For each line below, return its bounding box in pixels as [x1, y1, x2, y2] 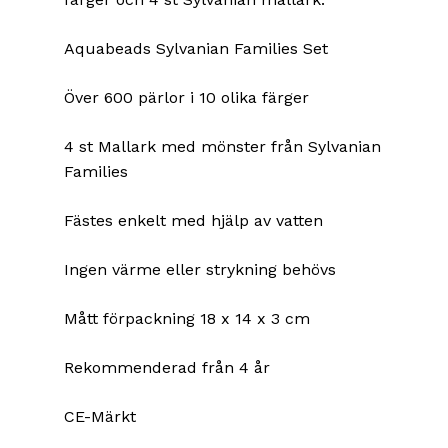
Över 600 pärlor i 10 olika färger [64, 88, 309, 108]
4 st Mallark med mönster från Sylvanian [64, 137, 381, 157]
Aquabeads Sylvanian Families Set [64, 39, 328, 59]
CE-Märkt [64, 407, 136, 427]
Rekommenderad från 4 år [64, 358, 270, 378]
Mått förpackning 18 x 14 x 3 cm [64, 309, 310, 329]
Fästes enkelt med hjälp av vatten [64, 211, 323, 231]
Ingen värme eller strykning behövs [64, 260, 336, 280]
